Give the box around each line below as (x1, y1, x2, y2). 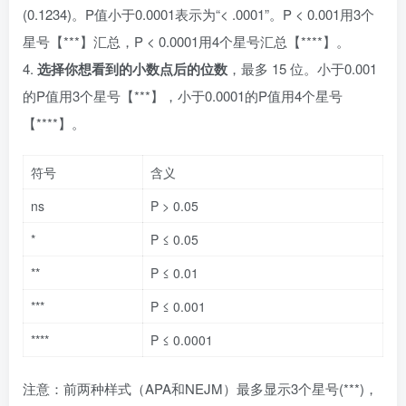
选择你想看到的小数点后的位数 (37, 58, 227, 79)
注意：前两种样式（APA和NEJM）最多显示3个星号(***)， (23, 378, 378, 398)
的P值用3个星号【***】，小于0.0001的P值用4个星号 (23, 85, 343, 105)
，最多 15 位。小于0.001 (227, 58, 377, 78)
